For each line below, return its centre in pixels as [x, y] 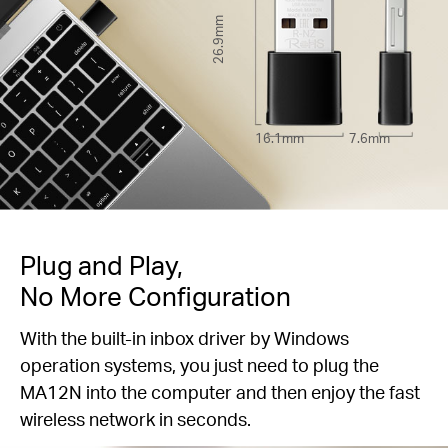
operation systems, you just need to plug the [199, 364]
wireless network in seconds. [135, 418]
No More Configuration [155, 296]
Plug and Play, [101, 265]
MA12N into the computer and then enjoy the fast [220, 391]
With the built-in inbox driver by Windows [184, 337]
